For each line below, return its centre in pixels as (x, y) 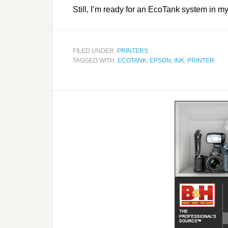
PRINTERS (133, 51)
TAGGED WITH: (95, 61)
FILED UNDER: (95, 51)
